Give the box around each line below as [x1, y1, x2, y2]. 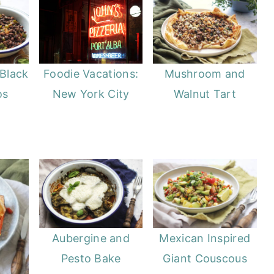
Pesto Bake [61, 251, 121, 265]
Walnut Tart [173, 87, 237, 101]
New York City [52, 87, 130, 101]
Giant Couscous [162, 251, 247, 265]
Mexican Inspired [159, 231, 251, 245]
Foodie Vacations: [43, 67, 139, 81]
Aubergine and [52, 231, 130, 245]
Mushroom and [165, 67, 245, 81]
